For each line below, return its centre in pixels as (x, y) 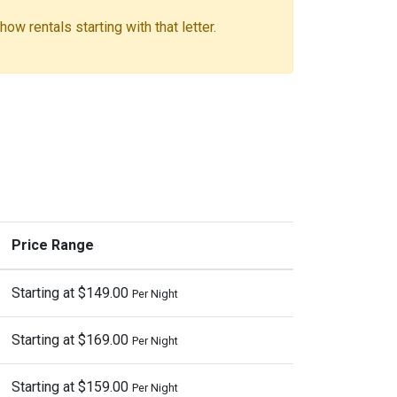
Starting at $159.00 (72, 387)
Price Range (53, 245)
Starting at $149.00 (72, 293)
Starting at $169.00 (72, 340)
